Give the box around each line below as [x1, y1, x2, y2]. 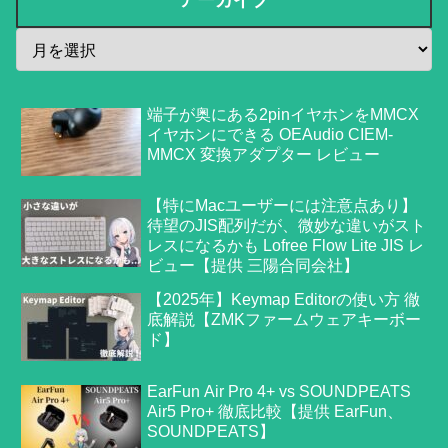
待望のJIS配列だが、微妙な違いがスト [147, 217, 427, 235]
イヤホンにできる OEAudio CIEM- [147, 125, 394, 143]
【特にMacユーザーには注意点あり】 [147, 197, 418, 215]
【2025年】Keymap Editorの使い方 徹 [147, 291, 421, 309]
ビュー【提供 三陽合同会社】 [147, 257, 360, 275]
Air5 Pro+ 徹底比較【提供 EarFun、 [147, 402, 404, 420]
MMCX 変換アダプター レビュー [147, 145, 381, 163]
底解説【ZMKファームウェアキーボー [147, 311, 422, 329]
